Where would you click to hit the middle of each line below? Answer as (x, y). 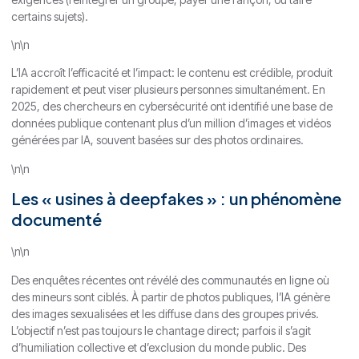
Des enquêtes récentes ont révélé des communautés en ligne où (170, 280)
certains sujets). (50, 16)
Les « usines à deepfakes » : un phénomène (176, 199)
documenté (56, 220)
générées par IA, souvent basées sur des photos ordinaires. (157, 140)
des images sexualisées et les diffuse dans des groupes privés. (165, 313)
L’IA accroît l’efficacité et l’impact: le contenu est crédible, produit (172, 73)
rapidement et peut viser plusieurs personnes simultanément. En (168, 90)
